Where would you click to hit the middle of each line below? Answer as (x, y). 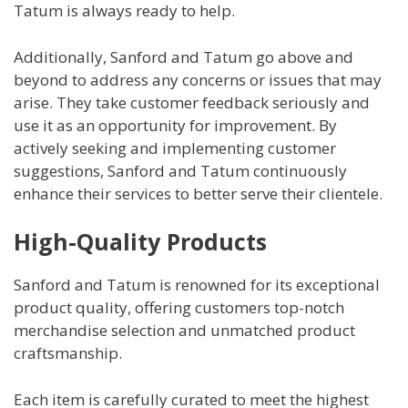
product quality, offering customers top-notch (179, 308)
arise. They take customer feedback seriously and (192, 102)
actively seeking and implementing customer (175, 148)
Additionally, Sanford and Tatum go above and (184, 56)
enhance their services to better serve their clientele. (198, 193)
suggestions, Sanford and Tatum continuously (180, 170)
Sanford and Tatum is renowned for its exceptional (197, 285)
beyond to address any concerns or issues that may (198, 79)
